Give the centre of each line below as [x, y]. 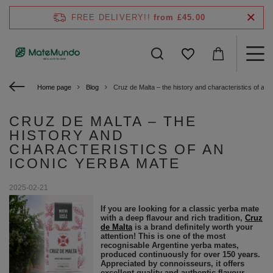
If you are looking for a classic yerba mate [179, 209]
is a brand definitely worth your [192, 227]
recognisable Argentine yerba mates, [169, 245]
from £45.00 [179, 17]
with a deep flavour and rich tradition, [172, 218]
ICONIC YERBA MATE [95, 163]
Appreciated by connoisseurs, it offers [172, 264]
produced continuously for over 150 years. [180, 254]
